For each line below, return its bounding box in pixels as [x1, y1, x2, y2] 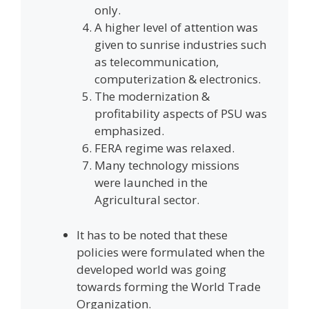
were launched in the [94, 175, 208, 191]
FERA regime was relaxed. [94, 140, 235, 157]
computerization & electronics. [94, 71, 261, 88]
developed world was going [77, 261, 226, 277]
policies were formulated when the [77, 243, 265, 260]
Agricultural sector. [94, 192, 199, 208]
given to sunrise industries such [94, 37, 266, 53]
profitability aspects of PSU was [94, 106, 267, 122]
